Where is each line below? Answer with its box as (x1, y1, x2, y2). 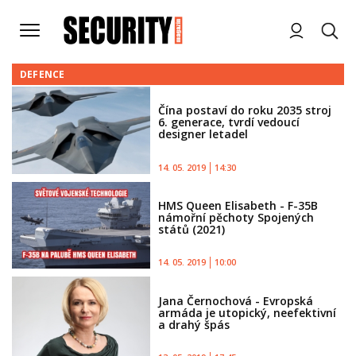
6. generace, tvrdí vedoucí (158, 114, 300, 130)
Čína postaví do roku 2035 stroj (158, 103, 332, 118)
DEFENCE (20, 68, 65, 81)
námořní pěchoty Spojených (158, 209, 315, 225)
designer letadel (158, 126, 249, 142)
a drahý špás (158, 316, 230, 332)
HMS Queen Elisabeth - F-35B (158, 197, 319, 213)
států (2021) (158, 221, 226, 237)
